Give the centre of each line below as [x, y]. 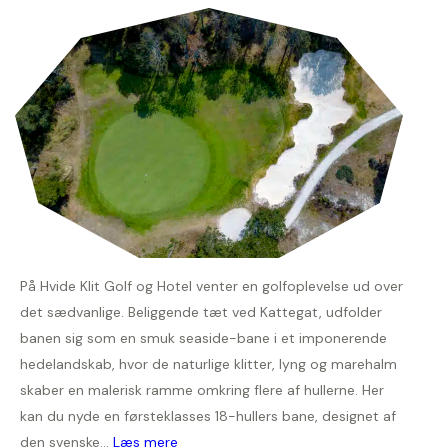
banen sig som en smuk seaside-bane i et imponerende [203, 338]
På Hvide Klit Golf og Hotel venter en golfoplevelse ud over [211, 286]
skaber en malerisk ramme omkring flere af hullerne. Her [202, 390]
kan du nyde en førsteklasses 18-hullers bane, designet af [208, 416]
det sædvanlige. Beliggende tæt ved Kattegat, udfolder [201, 312]
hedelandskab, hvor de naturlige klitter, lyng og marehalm [208, 364]
